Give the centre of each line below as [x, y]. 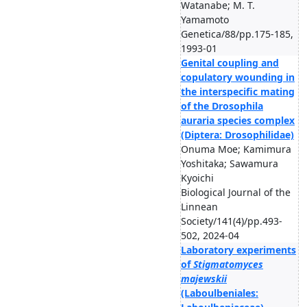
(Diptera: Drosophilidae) [237, 135]
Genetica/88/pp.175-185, [237, 34]
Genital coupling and [230, 63]
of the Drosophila [222, 106]
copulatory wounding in [238, 77]
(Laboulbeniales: [220, 293]
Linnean [199, 207]
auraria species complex [238, 120]
